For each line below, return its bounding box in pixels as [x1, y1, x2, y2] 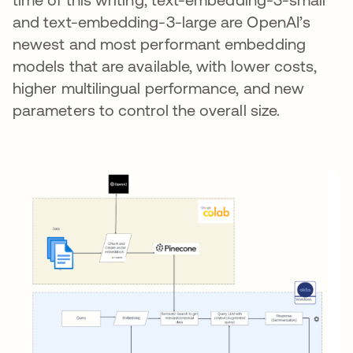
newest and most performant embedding [13, 35, 306, 53]
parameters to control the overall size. [13, 101, 281, 119]
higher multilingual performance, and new [13, 79, 305, 97]
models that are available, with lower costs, [13, 57, 318, 75]
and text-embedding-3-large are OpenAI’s [13, 13, 311, 31]
